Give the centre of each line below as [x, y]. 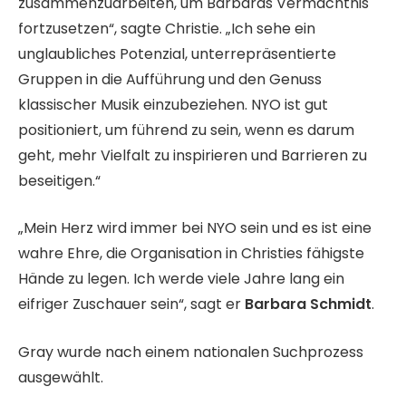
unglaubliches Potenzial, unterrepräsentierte [177, 53]
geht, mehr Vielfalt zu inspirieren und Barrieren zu [193, 155]
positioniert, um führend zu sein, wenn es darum [186, 130]
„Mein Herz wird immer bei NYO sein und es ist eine [195, 228]
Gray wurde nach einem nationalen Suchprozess [191, 352]
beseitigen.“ [59, 180]
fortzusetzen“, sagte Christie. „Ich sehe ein [167, 28]
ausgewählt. [61, 377]
